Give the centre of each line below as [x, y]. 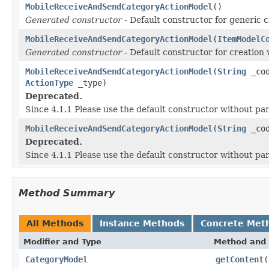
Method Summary [67, 193]
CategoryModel [56, 259]
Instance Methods [142, 223]
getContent [240, 259]
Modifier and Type [62, 241]
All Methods [55, 223]
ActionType [49, 83]
